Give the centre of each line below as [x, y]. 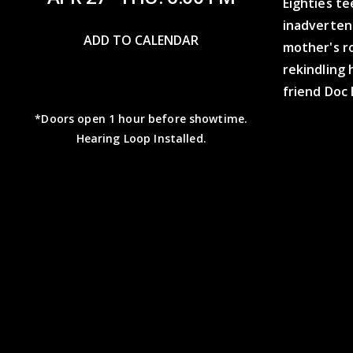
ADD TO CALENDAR [141, 40]
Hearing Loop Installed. [141, 138]
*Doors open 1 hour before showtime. [141, 118]
